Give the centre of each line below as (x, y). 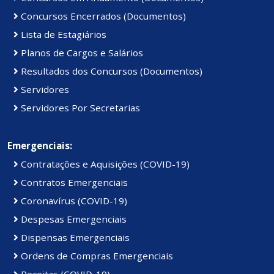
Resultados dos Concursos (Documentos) (110, 71)
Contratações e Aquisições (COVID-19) (104, 164)
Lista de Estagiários (62, 35)
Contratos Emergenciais (73, 183)
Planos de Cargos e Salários (81, 53)
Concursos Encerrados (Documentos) (102, 16)
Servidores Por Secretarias (79, 108)
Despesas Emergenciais (72, 219)
